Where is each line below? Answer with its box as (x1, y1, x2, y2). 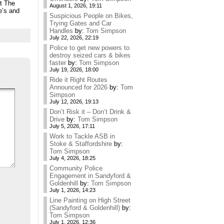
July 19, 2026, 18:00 (49, 66, 98, 72)
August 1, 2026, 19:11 (49, 2, 102, 8)
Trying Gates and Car (49, 19, 111, 27)
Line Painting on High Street (49, 196, 130, 204)
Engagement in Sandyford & (49, 172, 131, 179)
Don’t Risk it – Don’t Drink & (49, 108, 131, 115)
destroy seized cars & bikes (49, 51, 130, 59)
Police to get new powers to (49, 44, 129, 51)
